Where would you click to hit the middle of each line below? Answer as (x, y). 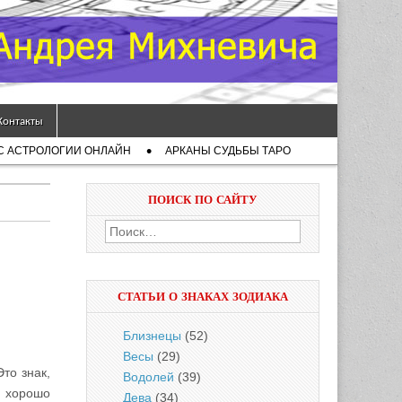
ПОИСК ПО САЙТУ (203, 200)
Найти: (125, 230)
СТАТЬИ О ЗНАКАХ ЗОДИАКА (203, 297)
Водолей (149, 377)
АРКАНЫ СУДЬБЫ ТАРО (228, 151)
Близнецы (152, 336)
